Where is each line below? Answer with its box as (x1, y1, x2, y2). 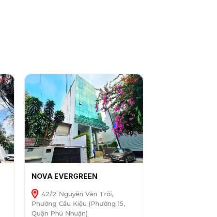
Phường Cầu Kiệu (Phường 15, (31, 200, 125, 208)
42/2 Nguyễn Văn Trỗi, (39, 190, 113, 198)
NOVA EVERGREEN (31, 172, 97, 181)
